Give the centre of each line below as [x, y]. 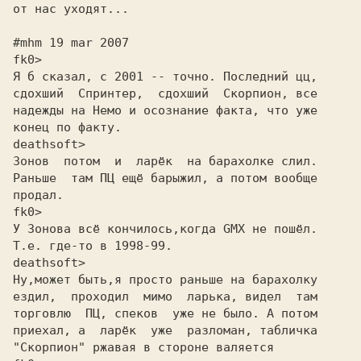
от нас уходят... [71, 9]
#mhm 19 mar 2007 [71, 43]
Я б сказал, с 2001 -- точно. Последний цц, [165, 77]
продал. [38, 195]
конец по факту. [67, 127]
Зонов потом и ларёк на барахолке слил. [165, 161]
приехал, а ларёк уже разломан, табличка [165, 330]
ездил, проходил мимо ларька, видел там [165, 297]
